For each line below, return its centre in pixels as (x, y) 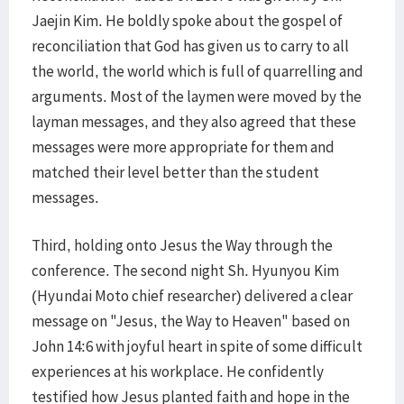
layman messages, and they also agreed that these (194, 122)
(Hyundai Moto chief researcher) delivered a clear (192, 296)
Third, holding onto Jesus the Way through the (182, 245)
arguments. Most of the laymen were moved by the (197, 96)
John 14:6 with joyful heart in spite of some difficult (197, 346)
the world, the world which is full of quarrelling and (197, 71)
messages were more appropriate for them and (183, 147)
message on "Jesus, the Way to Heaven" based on (191, 321)
